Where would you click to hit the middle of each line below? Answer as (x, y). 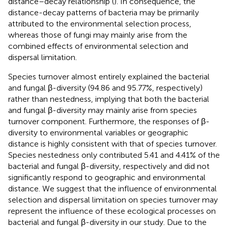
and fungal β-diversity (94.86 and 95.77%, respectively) (105, 88)
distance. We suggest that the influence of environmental (112, 188)
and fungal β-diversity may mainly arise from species (103, 110)
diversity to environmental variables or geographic (98, 132)
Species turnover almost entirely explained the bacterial (109, 76)
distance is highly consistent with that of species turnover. (112, 144)
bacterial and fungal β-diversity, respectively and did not (109, 166)
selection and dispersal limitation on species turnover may (113, 199)
